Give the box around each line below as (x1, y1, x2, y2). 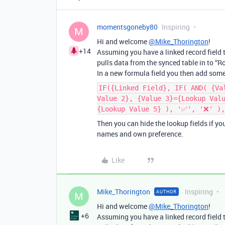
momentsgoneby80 (97, 22, 158, 32)
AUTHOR (156, 188, 177, 195)
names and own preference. (97, 129, 183, 139)
